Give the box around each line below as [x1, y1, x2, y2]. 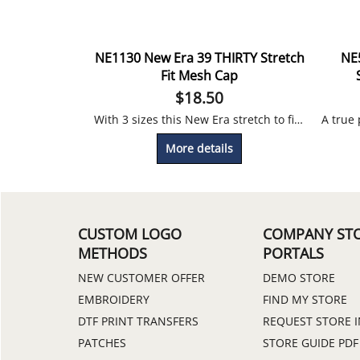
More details [166, 140, 234, 156]
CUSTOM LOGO [78, 223, 182, 243]
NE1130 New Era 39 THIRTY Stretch [94, 48, 305, 67]
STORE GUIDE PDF [263, 334, 358, 350]
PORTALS [263, 243, 324, 263]
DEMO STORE [263, 269, 335, 285]
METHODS [78, 243, 147, 263]
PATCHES [78, 334, 126, 350]
